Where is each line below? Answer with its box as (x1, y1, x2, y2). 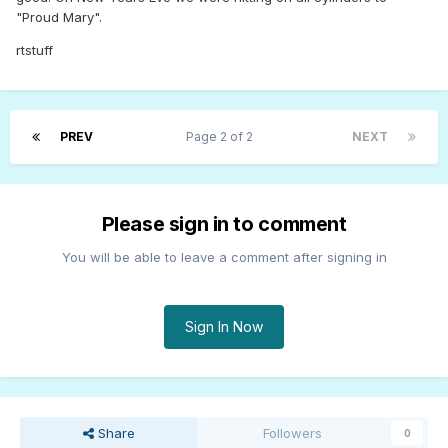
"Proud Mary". (16, 9, 102, 26)
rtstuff (16, 42, 53, 59)
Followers (263, 425, 323, 442)
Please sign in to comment (101, 212, 347, 237)
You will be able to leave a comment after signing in (61, 249, 387, 266)
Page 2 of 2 (186, 129, 259, 145)
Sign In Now (185, 318, 263, 336)
